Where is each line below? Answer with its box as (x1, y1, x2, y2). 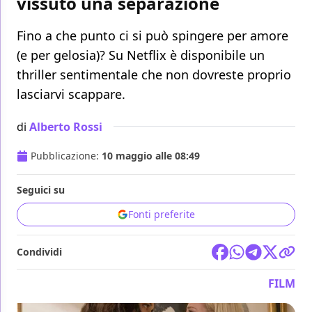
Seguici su (17, 183, 65, 197)
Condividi (17, 245, 62, 259)
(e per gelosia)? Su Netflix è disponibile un (17, 47, 265, 64)
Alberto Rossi (29, 118, 102, 134)
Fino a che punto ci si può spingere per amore (17, 27, 288, 45)
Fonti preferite (128, 208, 195, 221)
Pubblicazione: (31, 149, 102, 163)
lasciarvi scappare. (17, 86, 125, 103)
